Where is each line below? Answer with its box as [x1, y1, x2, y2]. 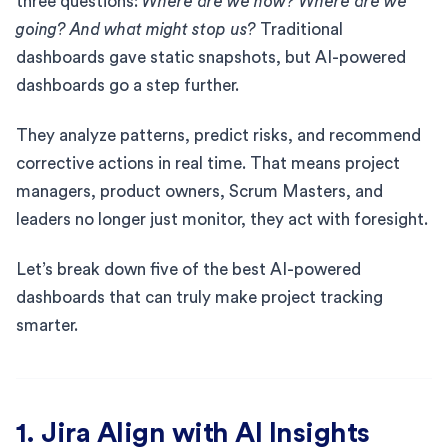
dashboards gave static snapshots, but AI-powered [16, 48, 406, 66]
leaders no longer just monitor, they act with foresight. [16, 210, 428, 228]
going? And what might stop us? [16, 20, 256, 38]
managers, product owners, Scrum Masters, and [16, 182, 383, 200]
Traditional [256, 20, 343, 38]
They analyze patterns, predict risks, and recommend [16, 126, 421, 144]
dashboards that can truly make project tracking [16, 288, 383, 306]
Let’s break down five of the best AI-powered [16, 260, 361, 278]
